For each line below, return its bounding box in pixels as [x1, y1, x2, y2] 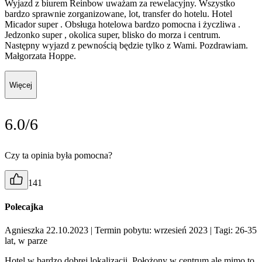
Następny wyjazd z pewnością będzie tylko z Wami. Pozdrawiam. [5, 40, 248, 51]
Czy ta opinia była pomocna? [5, 150, 112, 161]
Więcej [9, 80, 32, 89]
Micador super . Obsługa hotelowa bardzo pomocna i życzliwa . [5, 19, 240, 30]
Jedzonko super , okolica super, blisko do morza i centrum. [5, 30, 220, 40]
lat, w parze [5, 235, 47, 246]
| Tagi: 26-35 [208, 225, 257, 235]
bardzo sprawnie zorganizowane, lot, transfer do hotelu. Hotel [5, 9, 232, 19]
